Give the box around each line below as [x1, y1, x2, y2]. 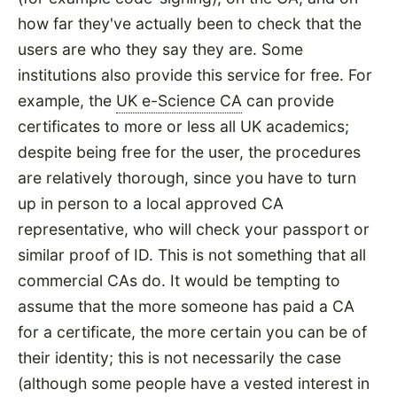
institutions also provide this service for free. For [18, 66, 372, 85]
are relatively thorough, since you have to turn [18, 168, 356, 188]
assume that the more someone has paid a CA [18, 297, 354, 316]
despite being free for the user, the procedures [18, 143, 361, 162]
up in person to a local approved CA [18, 194, 284, 214]
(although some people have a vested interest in [18, 374, 370, 393]
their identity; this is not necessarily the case [18, 348, 341, 368]
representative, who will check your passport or [18, 220, 370, 239]
